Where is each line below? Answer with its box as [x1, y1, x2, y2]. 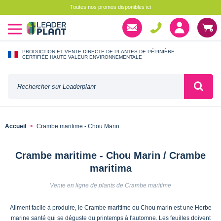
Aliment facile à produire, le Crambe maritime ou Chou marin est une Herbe [9, 204, 212, 211]
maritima [89, 162, 132, 174]
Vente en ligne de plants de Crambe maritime [50, 182, 171, 189]
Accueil [5, 123, 26, 130]
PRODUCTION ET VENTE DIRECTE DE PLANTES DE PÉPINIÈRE [22, 48, 175, 54]
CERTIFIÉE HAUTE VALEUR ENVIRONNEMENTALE [22, 54, 142, 60]
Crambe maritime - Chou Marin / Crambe [15, 149, 206, 161]
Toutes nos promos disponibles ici [70, 4, 151, 10]
